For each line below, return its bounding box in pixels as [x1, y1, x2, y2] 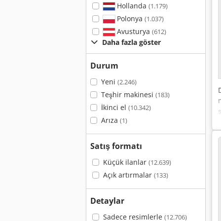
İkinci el [101, 103, 128, 112]
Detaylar [90, 195, 124, 206]
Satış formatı [90, 141, 142, 151]
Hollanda [114, 1, 148, 10]
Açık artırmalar [103, 170, 154, 180]
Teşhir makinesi [101, 90, 155, 99]
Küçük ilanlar [103, 157, 148, 167]
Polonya [114, 14, 145, 23]
